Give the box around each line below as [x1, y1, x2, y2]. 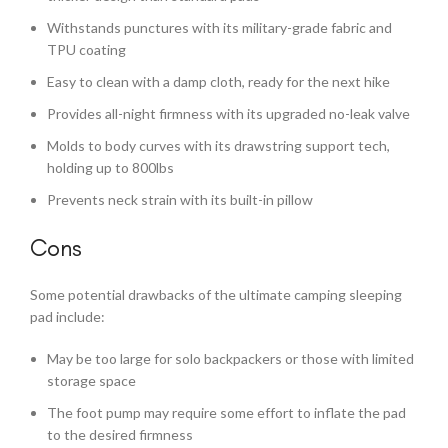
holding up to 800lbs [47, 159, 174, 177]
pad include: [30, 308, 105, 326]
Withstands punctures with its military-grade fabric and [47, 19, 392, 37]
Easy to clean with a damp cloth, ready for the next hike [47, 73, 390, 91]
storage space [47, 372, 136, 390]
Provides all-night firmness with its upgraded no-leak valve [47, 105, 410, 123]
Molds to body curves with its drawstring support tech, [47, 137, 390, 155]
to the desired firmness [47, 426, 193, 444]
